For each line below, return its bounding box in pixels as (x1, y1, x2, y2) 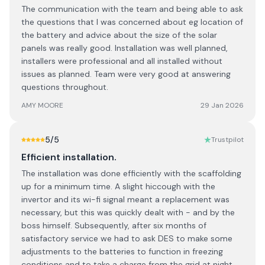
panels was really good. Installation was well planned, (21, 43, 228, 53)
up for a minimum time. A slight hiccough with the (21, 181, 215, 192)
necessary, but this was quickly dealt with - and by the (21, 207, 235, 218)
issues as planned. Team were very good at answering (21, 69, 231, 79)
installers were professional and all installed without (21, 56, 222, 66)
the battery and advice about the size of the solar (21, 30, 217, 40)
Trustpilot (211, 135, 244, 144)
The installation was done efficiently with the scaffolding (21, 168, 241, 179)
